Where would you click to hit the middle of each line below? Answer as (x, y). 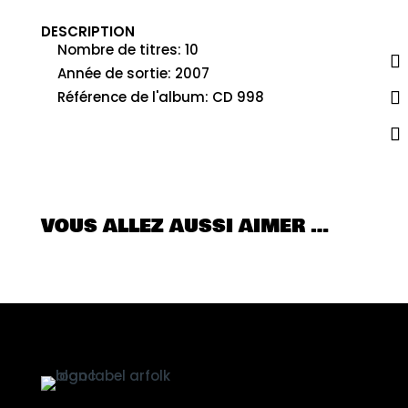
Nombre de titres (117, 49)
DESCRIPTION (87, 31)
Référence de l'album (131, 97)
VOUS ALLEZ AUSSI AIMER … (184, 226)
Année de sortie (112, 73)
